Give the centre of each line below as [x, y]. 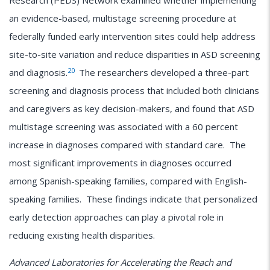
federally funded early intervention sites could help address [132, 36]
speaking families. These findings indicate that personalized [133, 199]
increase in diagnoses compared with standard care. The [127, 145]
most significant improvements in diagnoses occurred [120, 163]
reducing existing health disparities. [82, 235]
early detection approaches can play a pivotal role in [116, 217]
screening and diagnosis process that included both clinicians [134, 91]
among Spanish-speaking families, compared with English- [128, 181]
